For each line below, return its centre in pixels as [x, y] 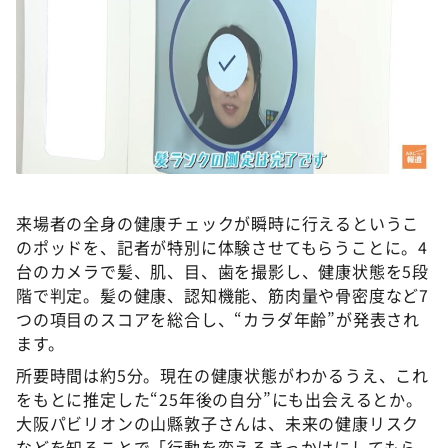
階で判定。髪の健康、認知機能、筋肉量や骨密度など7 [222, 295]
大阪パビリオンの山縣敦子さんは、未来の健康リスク [218, 423]
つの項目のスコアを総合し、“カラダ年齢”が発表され [218, 319]
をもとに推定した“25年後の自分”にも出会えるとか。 [219, 399]
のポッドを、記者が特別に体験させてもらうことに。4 [222, 247]
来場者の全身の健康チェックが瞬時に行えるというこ [218, 223]
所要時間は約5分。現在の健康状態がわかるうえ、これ [222, 375]
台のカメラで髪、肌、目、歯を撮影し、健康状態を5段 [222, 271]
